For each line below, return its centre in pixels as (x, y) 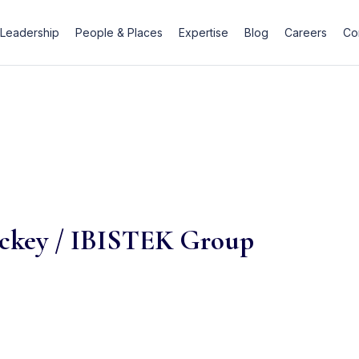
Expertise (203, 32)
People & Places (119, 32)
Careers (305, 32)
